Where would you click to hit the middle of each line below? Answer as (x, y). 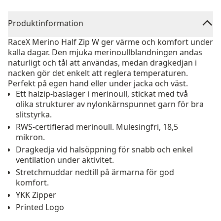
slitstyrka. (34, 114)
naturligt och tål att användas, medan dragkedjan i (102, 63)
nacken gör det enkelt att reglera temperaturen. (98, 73)
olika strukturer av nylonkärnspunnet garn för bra (110, 104)
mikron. (30, 137)
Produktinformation (46, 23)
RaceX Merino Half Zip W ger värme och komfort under (110, 42)
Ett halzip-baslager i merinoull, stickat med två (102, 94)
